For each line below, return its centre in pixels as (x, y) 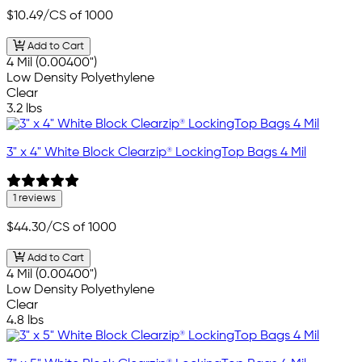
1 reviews (34, 199)
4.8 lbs (25, 320)
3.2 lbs (24, 109)
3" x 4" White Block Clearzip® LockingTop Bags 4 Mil (156, 153)
